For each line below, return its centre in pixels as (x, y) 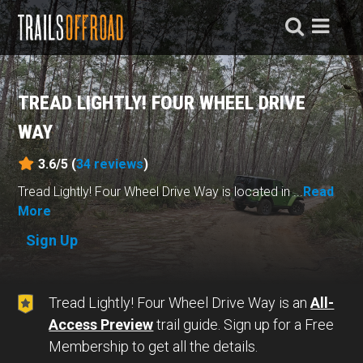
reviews (119, 164)
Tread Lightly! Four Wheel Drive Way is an (180, 303)
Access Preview (101, 325)
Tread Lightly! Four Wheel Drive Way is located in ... (161, 191)
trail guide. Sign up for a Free (244, 325)
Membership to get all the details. (154, 346)
